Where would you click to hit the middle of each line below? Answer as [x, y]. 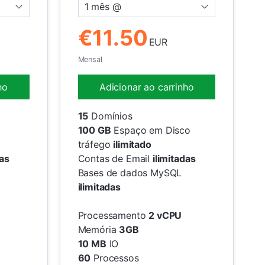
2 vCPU [165, 215]
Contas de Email [115, 158]
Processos [115, 258]
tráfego [96, 144]
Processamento [113, 215]
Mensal [90, 59]
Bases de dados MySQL [130, 172]
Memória [98, 229]
